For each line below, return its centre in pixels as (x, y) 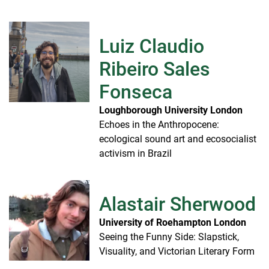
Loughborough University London (171, 110)
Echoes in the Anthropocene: (159, 124)
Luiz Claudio (152, 46)
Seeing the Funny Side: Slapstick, (169, 237)
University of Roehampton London (173, 222)
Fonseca (136, 92)
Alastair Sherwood (177, 204)
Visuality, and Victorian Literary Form (177, 251)
